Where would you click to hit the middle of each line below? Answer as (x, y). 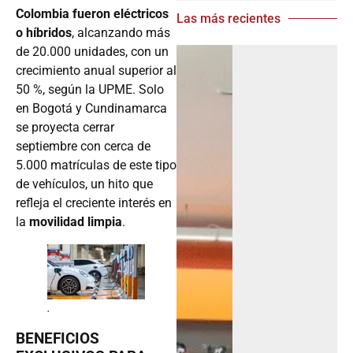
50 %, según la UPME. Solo (90, 90)
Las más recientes (229, 18)
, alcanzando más (121, 33)
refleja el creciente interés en (94, 203)
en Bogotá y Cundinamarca (91, 109)
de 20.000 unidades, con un (92, 52)
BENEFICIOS (58, 338)
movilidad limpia (76, 222)
